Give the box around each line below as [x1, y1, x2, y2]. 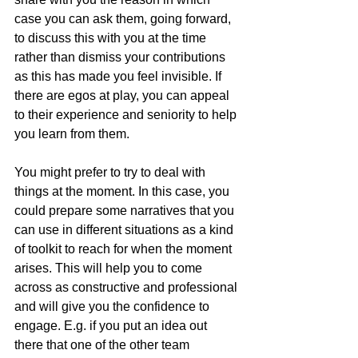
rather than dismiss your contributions [14, 50, 229, 64]
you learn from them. [14, 126, 133, 141]
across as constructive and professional [14, 280, 241, 294]
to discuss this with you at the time [14, 30, 209, 45]
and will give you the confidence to [14, 299, 213, 313]
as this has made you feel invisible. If [14, 69, 225, 83]
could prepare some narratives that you [14, 203, 237, 217]
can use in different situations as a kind [14, 222, 237, 237]
